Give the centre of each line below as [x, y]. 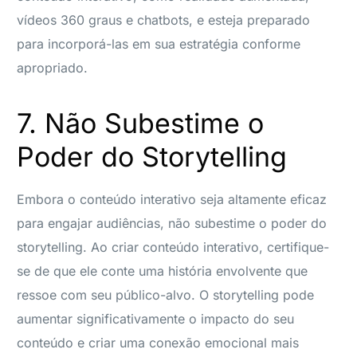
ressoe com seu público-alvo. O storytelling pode [166, 294]
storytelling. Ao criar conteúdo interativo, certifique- [173, 247]
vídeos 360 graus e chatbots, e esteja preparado [164, 20]
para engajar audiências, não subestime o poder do [172, 223]
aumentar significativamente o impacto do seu [156, 318]
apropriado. [53, 67]
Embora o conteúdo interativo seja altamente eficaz [172, 199]
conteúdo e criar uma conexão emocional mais [158, 342]
